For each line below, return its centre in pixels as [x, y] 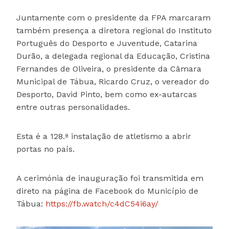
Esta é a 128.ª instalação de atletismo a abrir [104, 136]
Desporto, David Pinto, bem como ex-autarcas [107, 95]
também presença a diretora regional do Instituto [114, 31]
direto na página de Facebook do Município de [107, 191]
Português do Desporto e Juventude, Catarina [107, 43]
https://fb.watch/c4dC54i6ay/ [102, 204]
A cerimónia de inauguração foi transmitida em [110, 178]
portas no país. [45, 149]
